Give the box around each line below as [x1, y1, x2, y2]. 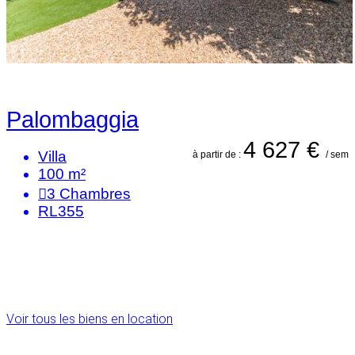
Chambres [59, 185, 131, 203]
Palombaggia [6, 107, 139, 133]
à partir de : [193, 149, 243, 161]
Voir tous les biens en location [6, 311, 173, 326]
